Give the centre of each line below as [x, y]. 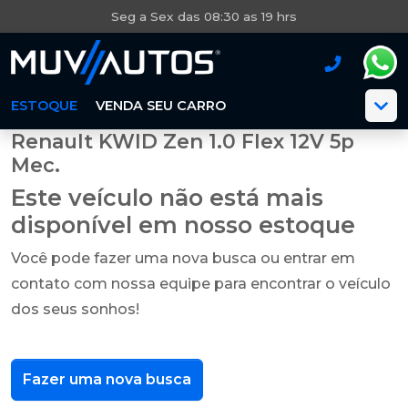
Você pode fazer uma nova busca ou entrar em [183, 258]
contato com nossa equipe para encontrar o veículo [201, 284]
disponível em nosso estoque [183, 225]
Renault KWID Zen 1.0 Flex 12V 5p [183, 141]
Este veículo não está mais [167, 198]
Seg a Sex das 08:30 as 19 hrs [204, 16]
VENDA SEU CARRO [161, 106]
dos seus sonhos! [75, 309]
